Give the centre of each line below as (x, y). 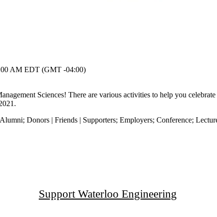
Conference (174, 120)
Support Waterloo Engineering (108, 194)
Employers (136, 120)
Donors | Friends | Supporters (71, 120)
